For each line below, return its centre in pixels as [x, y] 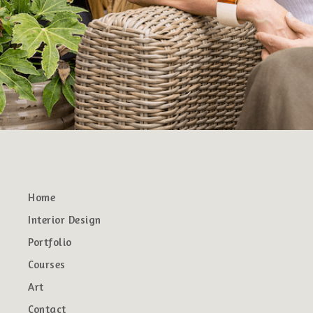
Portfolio [50, 242]
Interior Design [65, 220]
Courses [47, 264]
